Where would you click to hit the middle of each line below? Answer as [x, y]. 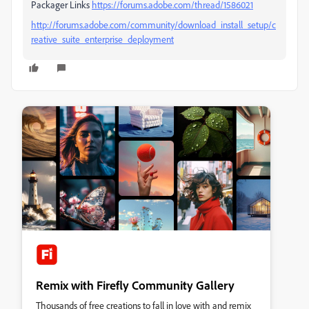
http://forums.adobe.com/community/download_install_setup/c [153, 24]
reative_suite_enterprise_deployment [102, 39]
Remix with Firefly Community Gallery [135, 285]
